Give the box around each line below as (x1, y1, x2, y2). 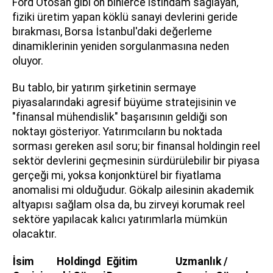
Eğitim (107, 255, 138, 268)
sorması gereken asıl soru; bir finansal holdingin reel (12, 140, 260, 152)
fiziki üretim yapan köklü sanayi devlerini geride (12, 10, 238, 23)
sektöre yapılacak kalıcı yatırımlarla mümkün (12, 213, 227, 225)
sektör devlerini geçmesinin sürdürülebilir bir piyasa (12, 154, 260, 167)
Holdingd (57, 255, 101, 268)
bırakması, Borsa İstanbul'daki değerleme (12, 25, 212, 38)
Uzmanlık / (175, 255, 228, 268)
